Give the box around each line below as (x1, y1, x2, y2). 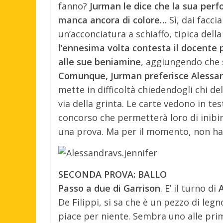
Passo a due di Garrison (58, 182, 160, 194)
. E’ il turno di (160, 182, 219, 194)
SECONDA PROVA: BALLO (58, 168, 167, 180)
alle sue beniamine (58, 55, 141, 68)
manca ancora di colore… (58, 13, 169, 26)
